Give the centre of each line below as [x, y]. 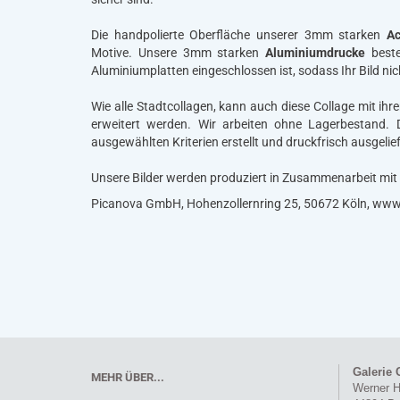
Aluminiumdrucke [319, 53]
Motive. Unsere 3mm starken [179, 53]
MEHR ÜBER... [128, 377]
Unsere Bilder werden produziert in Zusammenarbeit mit [244, 178]
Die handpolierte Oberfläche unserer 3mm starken [239, 35]
